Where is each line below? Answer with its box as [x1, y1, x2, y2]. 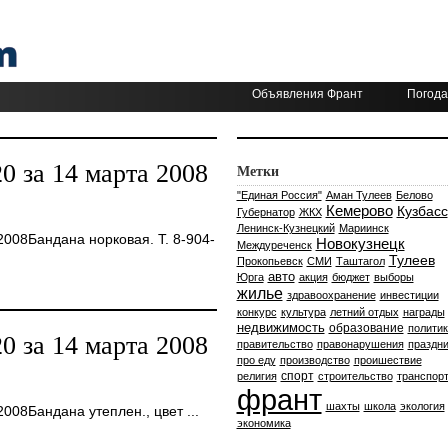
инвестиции [379, 289, 439, 301]
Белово [395, 189, 433, 201]
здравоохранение [286, 289, 376, 301]
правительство [236, 338, 313, 350]
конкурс [236, 306, 277, 318]
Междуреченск [236, 239, 312, 251]
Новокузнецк [315, 235, 405, 252]
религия [236, 370, 277, 382]
